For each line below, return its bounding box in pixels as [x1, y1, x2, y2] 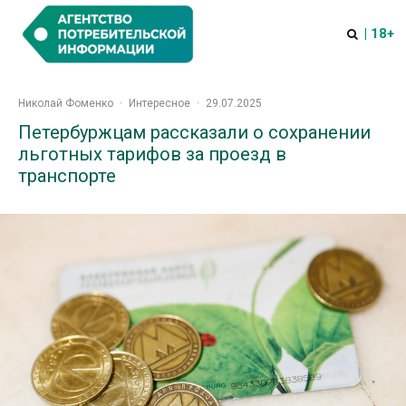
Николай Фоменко [18, 97, 113, 110]
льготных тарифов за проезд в [18, 143, 286, 165]
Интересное [129, 97, 190, 110]
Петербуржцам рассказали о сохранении [18, 121, 371, 143]
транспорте [18, 165, 116, 187]
